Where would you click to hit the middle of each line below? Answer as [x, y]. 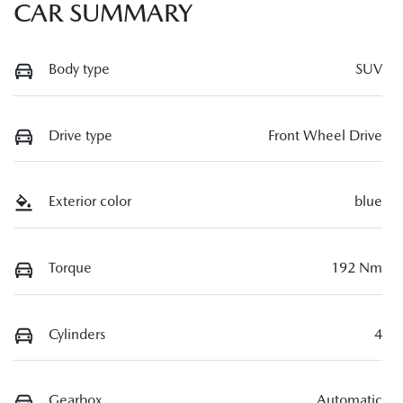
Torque [70, 268]
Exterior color [90, 201]
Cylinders [77, 334]
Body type [79, 68]
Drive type [81, 135]
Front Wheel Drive [325, 135]
